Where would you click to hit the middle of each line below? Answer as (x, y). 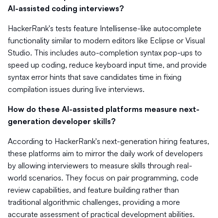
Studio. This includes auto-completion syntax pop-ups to (105, 53)
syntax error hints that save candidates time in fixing (95, 77)
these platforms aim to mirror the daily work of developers (105, 153)
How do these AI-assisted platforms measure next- (104, 109)
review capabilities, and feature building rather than (93, 190)
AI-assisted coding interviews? (66, 8)
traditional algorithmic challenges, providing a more (94, 202)
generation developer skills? (62, 121)
